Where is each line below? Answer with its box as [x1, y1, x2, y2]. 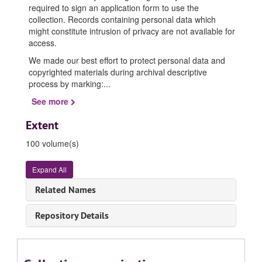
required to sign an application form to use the [29, 2, 199, 13]
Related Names [35, 184, 96, 196]
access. [29, 37, 57, 49]
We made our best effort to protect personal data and [29, 54, 225, 66]
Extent [26, 118, 58, 133]
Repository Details [35, 209, 109, 222]
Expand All [32, 164, 67, 174]
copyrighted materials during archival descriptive [29, 66, 207, 78]
